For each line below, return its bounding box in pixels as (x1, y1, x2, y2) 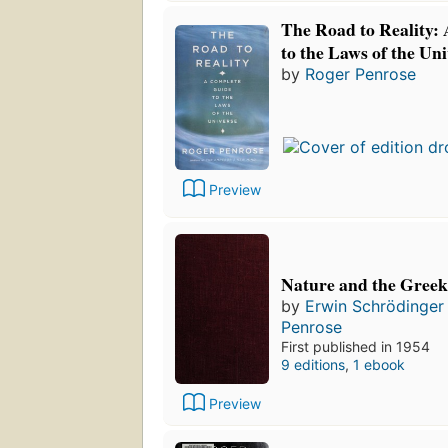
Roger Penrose (305, 64, 416, 85)
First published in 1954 (281, 338, 430, 356)
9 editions (281, 356, 345, 374)
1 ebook (353, 356, 405, 374)
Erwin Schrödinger (305, 296, 444, 317)
